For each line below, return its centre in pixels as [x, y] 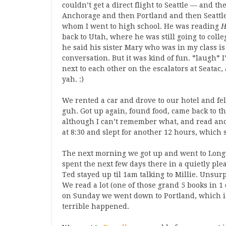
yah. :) [73, 79]
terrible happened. [96, 206]
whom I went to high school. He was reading [142, 26]
